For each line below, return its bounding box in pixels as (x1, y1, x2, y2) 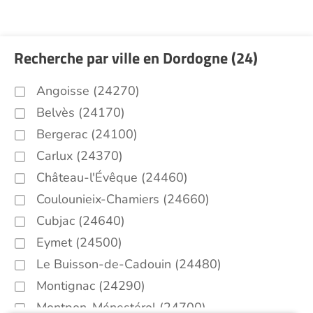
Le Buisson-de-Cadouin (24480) (36, 256, 221, 272)
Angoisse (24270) (36, 82, 140, 99)
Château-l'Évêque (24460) (36, 169, 188, 186)
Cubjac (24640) (36, 212, 125, 229)
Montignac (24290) (36, 277, 145, 294)
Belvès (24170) (36, 104, 125, 121)
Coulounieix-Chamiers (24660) (36, 191, 210, 208)
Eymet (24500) (36, 234, 122, 251)
